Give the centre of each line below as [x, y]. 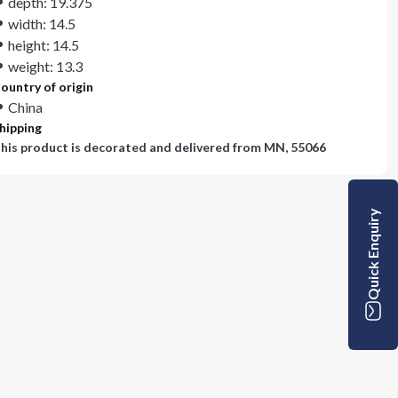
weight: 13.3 [45, 66]
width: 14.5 [42, 24]
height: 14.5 [44, 45]
